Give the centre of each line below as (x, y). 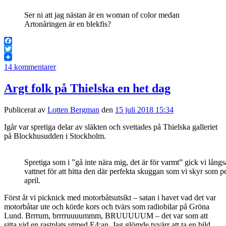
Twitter (15, 57)
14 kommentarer (30, 67)
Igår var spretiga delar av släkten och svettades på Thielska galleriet (111, 127)
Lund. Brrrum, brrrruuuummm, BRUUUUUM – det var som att (106, 216)
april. (32, 181)
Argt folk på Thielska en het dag (87, 89)
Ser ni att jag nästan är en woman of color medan (102, 15)
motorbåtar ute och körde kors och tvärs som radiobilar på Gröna (107, 207)
